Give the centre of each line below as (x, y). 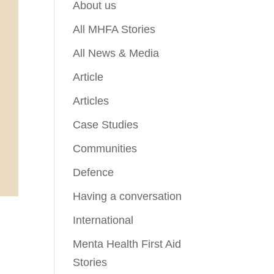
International (103, 220)
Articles (91, 101)
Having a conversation (128, 196)
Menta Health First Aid (127, 244)
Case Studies (106, 124)
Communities (105, 148)
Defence (94, 172)
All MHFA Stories (114, 29)
